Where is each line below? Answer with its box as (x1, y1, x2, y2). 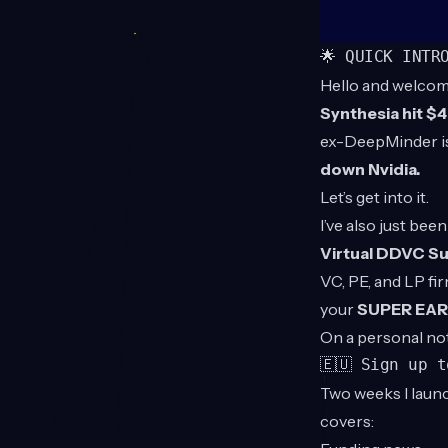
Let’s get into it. (320, 187, 429, 208)
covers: (320, 411, 374, 432)
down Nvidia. (320, 159, 420, 180)
